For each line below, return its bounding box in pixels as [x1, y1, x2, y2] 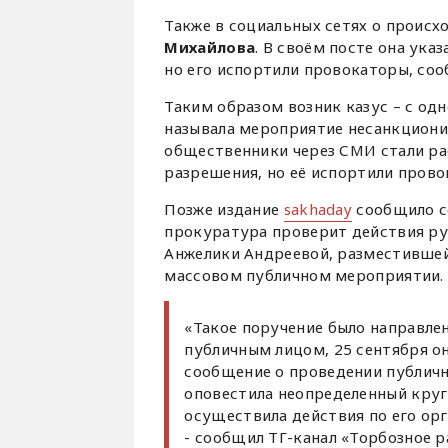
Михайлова [164, 37, 256, 58]
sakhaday [283, 199, 353, 220]
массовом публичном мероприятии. [164, 265, 444, 286]
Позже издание [164, 199, 284, 220]
